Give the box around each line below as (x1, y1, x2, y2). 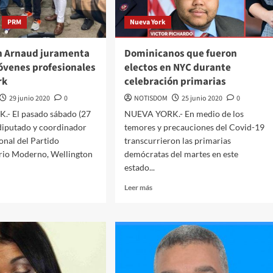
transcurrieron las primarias (124, 135, 231, 146)
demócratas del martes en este (124, 149, 238, 160)
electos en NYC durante (124, 60, 231, 76)
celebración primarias (124, 74, 226, 90)
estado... (124, 162, 155, 173)
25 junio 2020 (181, 93, 222, 104)
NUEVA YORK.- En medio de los (124, 108, 244, 119)
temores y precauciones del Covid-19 (124, 122, 264, 133)
